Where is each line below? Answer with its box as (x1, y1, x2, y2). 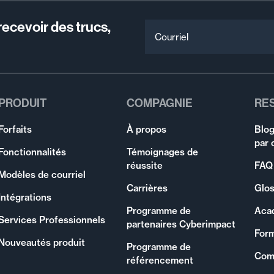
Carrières (126, 182, 168, 194)
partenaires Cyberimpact (126, 218, 235, 230)
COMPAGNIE (126, 97, 193, 111)
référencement (126, 254, 193, 266)
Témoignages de (126, 146, 198, 158)
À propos (126, 123, 166, 135)
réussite (126, 159, 163, 171)
